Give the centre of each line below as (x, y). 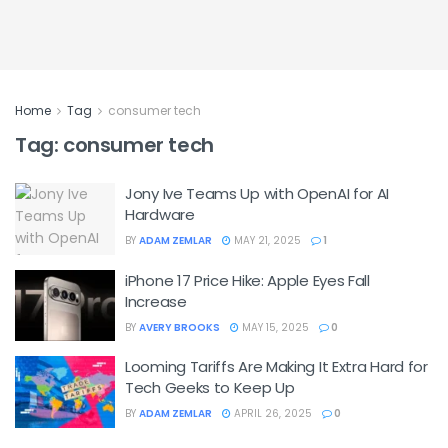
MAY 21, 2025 (266, 240)
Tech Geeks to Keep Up (210, 387)
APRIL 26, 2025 (271, 413)
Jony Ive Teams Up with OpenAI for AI (257, 193)
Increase (156, 301)
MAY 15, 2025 (274, 327)
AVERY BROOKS (179, 327)
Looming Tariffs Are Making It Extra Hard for (276, 366)
